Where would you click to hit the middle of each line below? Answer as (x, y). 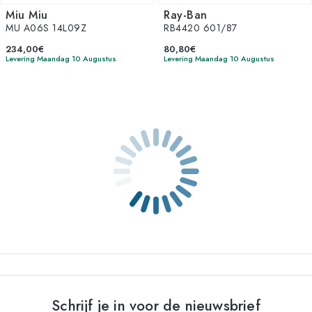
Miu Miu (27, 15)
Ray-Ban (186, 15)
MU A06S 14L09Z (46, 28)
